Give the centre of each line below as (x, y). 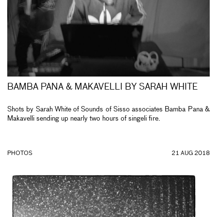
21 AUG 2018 (191, 154)
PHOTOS (20, 154)
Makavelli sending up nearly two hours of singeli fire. (84, 118)
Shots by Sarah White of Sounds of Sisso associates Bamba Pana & (108, 109)
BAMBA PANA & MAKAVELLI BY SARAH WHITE (102, 87)
